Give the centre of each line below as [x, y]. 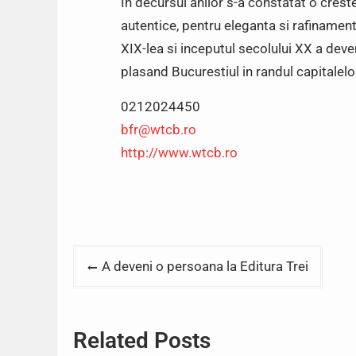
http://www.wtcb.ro [179, 153]
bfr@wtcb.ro [159, 130]
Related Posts [142, 341]
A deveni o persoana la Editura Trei [205, 266]
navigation [124, 293]
